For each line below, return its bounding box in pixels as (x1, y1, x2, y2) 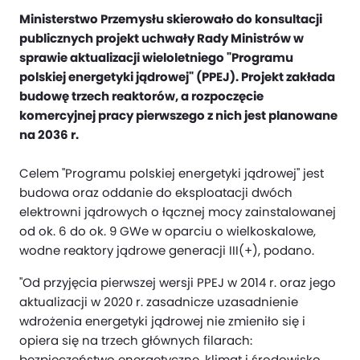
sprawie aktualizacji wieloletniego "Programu (19, 49, 293, 66)
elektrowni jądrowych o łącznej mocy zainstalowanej (19, 203, 336, 220)
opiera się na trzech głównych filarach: (19, 332, 252, 349)
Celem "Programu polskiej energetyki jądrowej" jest (19, 165, 324, 182)
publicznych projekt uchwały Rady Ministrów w (19, 30, 304, 47)
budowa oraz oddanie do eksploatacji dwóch (19, 184, 292, 201)
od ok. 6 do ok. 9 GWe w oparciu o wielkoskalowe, (19, 223, 316, 239)
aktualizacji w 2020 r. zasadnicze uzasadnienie (19, 293, 298, 310)
